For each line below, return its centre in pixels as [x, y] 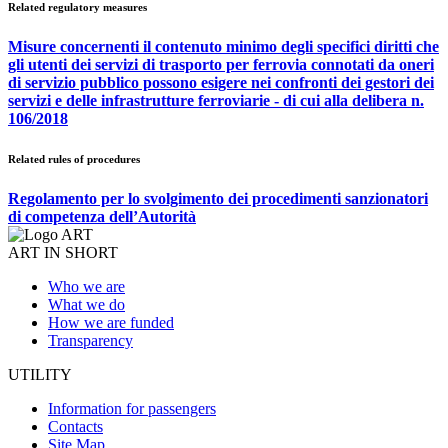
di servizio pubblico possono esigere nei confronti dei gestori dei [221, 82]
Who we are [86, 286]
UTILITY [40, 374]
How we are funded [111, 322]
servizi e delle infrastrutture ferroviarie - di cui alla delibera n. [216, 100]
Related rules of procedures [74, 158]
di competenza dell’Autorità [102, 216]
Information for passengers [132, 408]
